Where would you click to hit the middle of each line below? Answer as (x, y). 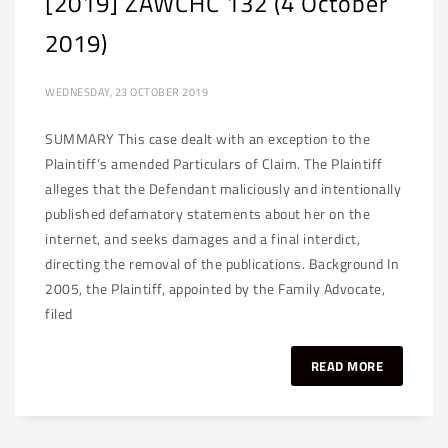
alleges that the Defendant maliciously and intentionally (223, 188)
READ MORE (346, 366)
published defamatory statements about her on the (207, 213)
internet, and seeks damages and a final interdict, (202, 238)
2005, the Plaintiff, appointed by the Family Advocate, (215, 288)
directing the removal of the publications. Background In (222, 263)
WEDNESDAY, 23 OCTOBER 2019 (126, 92)
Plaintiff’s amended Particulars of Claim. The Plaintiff (214, 163)
